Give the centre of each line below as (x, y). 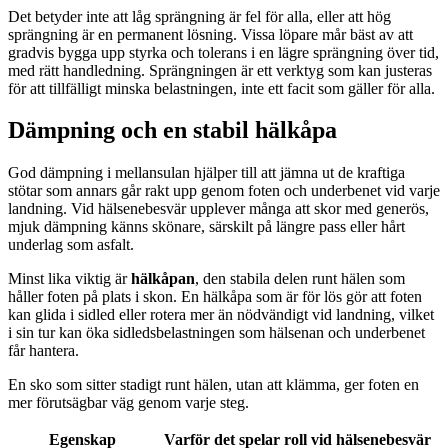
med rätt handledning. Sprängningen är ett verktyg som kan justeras (220, 70)
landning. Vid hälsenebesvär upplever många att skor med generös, (218, 209)
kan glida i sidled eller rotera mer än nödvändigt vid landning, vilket (221, 315)
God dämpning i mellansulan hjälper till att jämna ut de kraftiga (206, 173)
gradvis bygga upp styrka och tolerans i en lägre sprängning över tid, (223, 52)
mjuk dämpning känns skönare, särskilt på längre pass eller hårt (206, 227)
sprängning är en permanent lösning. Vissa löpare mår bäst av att (210, 34)
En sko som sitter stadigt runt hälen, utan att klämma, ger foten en (213, 385)
